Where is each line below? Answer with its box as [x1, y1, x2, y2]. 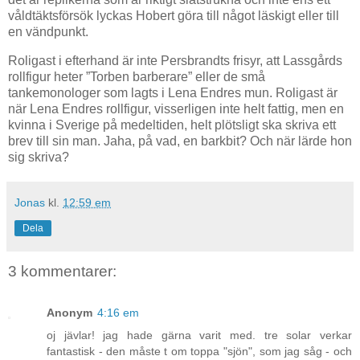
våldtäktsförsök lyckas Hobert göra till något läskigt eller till [8, 8, 339, 22]
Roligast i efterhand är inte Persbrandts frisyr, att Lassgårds [8, 53, 342, 67]
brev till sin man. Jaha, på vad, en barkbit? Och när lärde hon [8, 133, 352, 148]
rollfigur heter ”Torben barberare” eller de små [8, 69, 265, 84]
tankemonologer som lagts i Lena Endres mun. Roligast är [8, 85, 337, 100]
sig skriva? [8, 149, 69, 164]
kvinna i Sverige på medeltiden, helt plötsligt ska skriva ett [8, 117, 336, 132]
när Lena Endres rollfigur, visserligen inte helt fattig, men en [8, 101, 344, 116]
